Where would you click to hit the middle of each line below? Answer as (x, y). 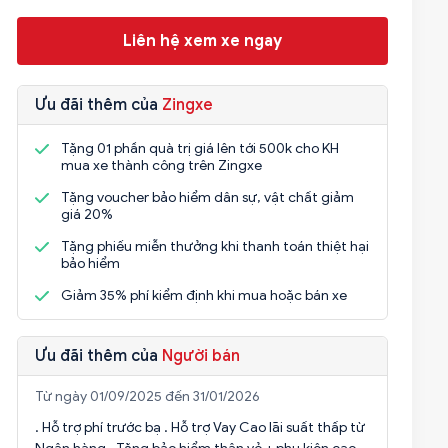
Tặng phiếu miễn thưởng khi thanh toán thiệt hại (214, 246)
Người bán (200, 356)
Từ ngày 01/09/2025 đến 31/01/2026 (147, 396)
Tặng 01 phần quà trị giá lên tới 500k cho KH (199, 148)
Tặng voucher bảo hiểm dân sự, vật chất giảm (207, 197)
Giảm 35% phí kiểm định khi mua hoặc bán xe (203, 295)
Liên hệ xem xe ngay (202, 41)
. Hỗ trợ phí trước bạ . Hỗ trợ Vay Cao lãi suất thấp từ (199, 427)
